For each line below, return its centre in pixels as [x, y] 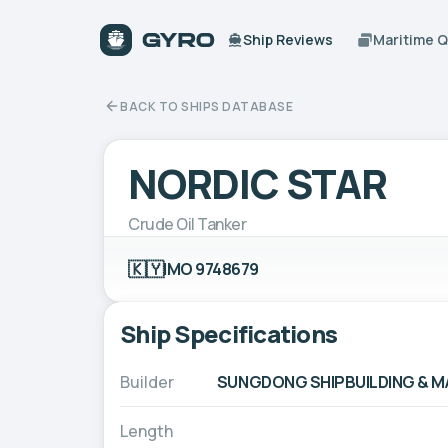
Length [146, 430]
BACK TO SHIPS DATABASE [206, 106]
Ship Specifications [229, 333]
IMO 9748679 [211, 268]
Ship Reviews [288, 39]
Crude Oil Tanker [187, 223]
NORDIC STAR [257, 183]
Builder [147, 381]
